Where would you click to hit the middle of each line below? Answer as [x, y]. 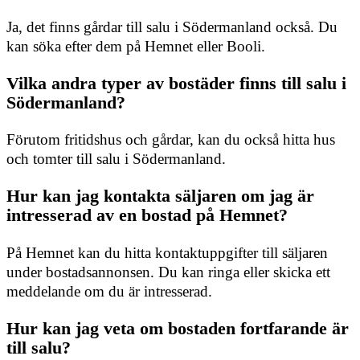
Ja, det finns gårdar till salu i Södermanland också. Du [172, 27]
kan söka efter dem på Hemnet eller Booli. [136, 46]
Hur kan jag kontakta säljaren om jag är [160, 196]
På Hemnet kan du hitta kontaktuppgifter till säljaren [167, 252]
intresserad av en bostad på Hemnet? [147, 215]
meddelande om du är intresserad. [109, 291]
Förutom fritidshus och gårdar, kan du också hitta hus [171, 140]
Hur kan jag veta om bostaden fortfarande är [178, 328]
